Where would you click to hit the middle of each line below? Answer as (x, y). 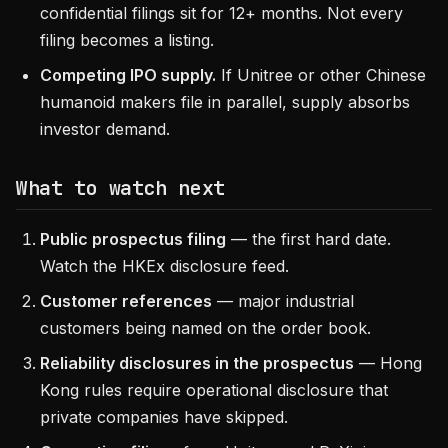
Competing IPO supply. (128, 75)
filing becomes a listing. (127, 40)
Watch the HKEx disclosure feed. (164, 266)
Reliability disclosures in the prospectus (197, 363)
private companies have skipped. (164, 417)
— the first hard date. (308, 239)
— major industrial (283, 301)
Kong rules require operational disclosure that (214, 390)
